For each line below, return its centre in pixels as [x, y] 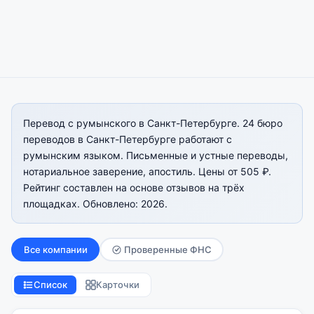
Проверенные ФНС [168, 249]
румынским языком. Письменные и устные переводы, [156, 156]
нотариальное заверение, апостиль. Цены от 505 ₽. [147, 172]
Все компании [55, 249]
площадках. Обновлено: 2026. [95, 204]
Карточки [118, 285]
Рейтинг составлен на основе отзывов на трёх [134, 188]
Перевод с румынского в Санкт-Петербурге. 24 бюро [153, 123]
